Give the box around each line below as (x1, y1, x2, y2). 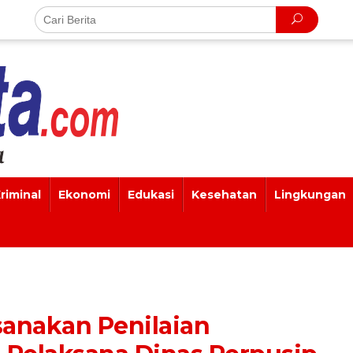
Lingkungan (274, 188, 346, 202)
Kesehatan (191, 188, 257, 202)
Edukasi (128, 188, 174, 202)
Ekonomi (58, 188, 110, 202)
